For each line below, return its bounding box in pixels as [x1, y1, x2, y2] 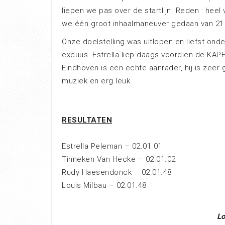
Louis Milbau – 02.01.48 [62, 181, 147, 190]
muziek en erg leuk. [62, 76, 133, 85]
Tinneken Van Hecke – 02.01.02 [62, 155, 176, 164]
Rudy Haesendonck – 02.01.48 [62, 168, 172, 177]
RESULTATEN [62, 116, 112, 125]
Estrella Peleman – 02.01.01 [62, 142, 162, 151]
